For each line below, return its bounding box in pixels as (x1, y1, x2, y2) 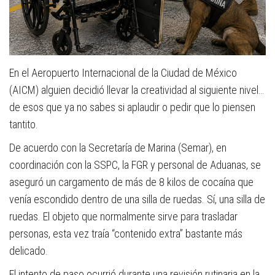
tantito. (9, 118, 38, 131)
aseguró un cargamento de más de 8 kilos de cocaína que (9, 176, 254, 189)
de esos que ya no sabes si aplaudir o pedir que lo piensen (9, 101, 255, 114)
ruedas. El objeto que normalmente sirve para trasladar (9, 210, 238, 223)
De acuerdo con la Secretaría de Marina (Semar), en (9, 141, 227, 155)
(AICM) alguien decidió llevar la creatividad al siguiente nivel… (9, 83, 264, 97)
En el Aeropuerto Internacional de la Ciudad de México (9, 66, 237, 80)
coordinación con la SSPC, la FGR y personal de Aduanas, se (9, 158, 261, 172)
